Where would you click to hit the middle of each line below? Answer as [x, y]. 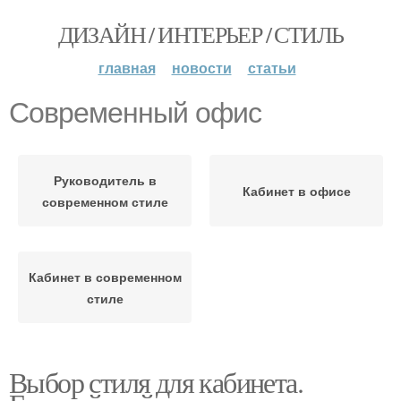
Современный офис [135, 113]
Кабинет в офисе [296, 191]
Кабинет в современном [105, 277]
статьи [272, 68]
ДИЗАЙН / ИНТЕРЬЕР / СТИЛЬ [200, 34]
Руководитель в [105, 180]
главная [127, 68]
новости [201, 68]
